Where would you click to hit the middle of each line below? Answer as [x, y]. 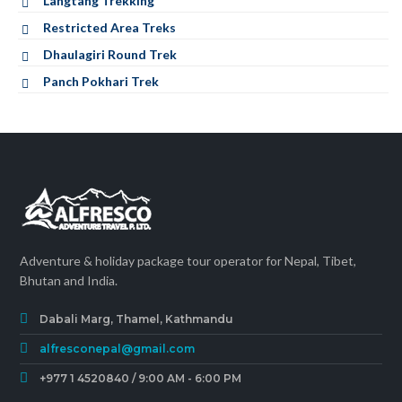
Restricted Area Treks [109, 27]
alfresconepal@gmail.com [118, 349]
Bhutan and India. [69, 280]
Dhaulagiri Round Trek [110, 54]
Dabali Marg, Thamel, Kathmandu [137, 319]
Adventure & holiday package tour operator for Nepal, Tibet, [188, 261]
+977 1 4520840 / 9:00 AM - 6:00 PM [141, 378]
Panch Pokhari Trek [101, 81]
